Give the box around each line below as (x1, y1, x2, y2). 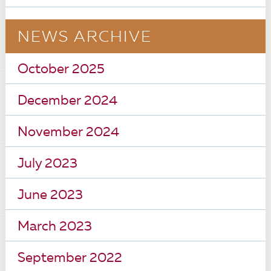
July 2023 (17, 157, 77, 171)
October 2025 (17, 63, 105, 76)
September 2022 (17, 252, 122, 265)
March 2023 (17, 220, 92, 233)
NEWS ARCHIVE (17, 30, 152, 45)
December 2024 (17, 94, 117, 108)
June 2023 (17, 189, 83, 202)
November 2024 (17, 126, 119, 139)
